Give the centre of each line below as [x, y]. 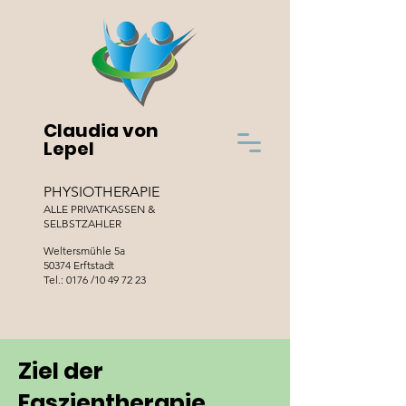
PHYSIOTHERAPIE [101, 192]
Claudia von [101, 130]
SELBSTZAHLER [82, 223]
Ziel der [61, 371]
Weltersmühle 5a [84, 251]
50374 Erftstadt [79, 265]
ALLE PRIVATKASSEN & [99, 209]
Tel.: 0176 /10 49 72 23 [95, 280]
